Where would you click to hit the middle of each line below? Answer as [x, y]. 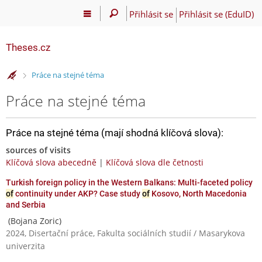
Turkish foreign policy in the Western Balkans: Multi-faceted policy [129, 182]
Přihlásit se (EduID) [216, 14]
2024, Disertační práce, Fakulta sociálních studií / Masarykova [125, 233]
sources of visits [38, 150]
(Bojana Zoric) [34, 220]
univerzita [25, 246]
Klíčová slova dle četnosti [155, 162]
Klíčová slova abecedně [51, 162]
